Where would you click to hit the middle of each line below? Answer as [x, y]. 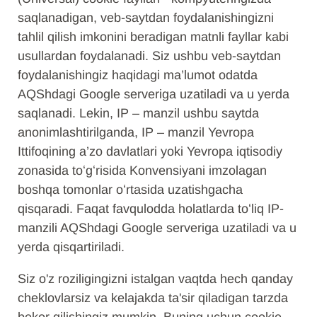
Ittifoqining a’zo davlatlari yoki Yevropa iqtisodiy [150, 151]
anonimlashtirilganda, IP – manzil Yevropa [136, 132]
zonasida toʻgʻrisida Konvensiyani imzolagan [142, 171]
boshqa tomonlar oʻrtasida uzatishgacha [130, 190]
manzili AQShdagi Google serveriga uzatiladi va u [157, 228]
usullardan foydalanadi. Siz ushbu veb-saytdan [149, 56]
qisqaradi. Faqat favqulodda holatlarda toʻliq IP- [151, 209]
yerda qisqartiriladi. [71, 247]
